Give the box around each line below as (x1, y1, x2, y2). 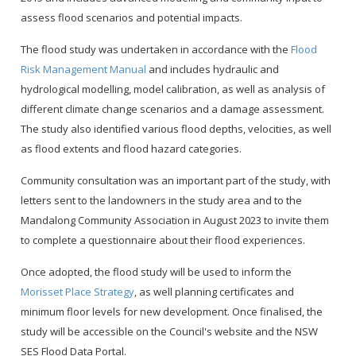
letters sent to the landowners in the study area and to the (21, 193, 303, 208)
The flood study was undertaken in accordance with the (21, 42, 292, 57)
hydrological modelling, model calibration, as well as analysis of (21, 82, 326, 97)
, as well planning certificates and (134, 284, 295, 300)
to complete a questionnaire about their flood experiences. (21, 233, 306, 248)
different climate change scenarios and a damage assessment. (21, 102, 325, 117)
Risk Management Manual (21, 62, 147, 77)
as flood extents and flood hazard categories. (21, 141, 242, 157)
